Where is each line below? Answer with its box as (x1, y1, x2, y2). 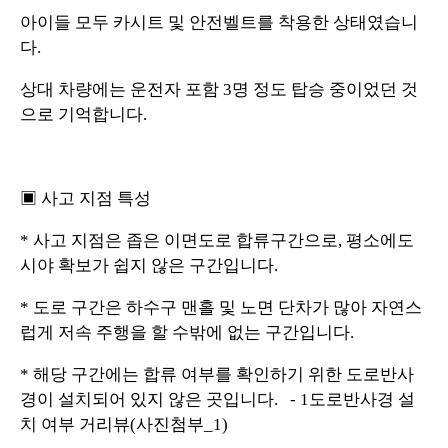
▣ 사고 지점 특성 (20, 188, 151, 208)
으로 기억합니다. (20, 104, 147, 124)
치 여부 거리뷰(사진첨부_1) (20, 414, 228, 434)
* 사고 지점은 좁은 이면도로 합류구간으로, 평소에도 (20, 230, 414, 250)
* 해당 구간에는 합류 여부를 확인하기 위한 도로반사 (20, 364, 414, 384)
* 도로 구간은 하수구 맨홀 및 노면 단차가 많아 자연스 (20, 297, 422, 317)
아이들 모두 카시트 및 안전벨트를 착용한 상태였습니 (20, 12, 418, 32)
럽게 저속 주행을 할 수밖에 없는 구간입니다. (20, 322, 354, 342)
